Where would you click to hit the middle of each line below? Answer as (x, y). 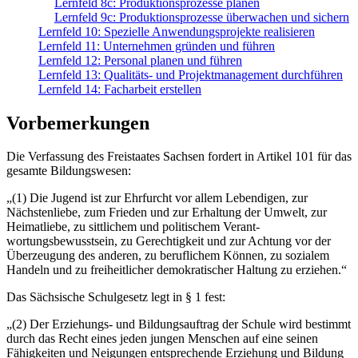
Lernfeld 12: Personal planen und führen (140, 60)
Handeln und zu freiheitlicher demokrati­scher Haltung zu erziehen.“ (177, 270)
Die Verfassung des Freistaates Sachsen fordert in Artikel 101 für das (179, 157)
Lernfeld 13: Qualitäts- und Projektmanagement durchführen (191, 74)
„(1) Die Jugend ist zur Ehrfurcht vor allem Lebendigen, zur (157, 198)
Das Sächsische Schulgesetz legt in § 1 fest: (116, 297)
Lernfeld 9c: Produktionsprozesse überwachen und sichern (202, 17)
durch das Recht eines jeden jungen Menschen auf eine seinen (162, 339)
